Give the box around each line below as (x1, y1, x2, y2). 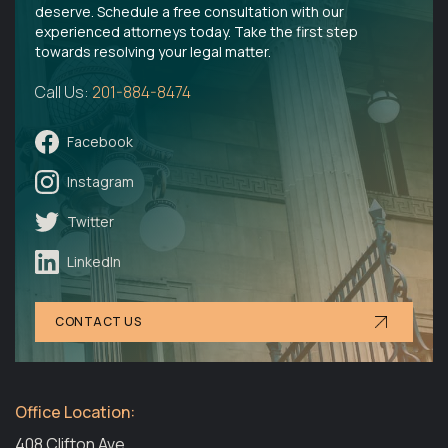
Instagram (67, 171, 134, 191)
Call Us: (35, 80, 92, 103)
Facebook (67, 131, 133, 151)
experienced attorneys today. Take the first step (35, 21, 358, 41)
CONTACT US (55, 312, 141, 330)
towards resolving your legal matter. (35, 41, 271, 61)
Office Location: (15, 400, 135, 423)
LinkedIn (67, 251, 121, 271)
